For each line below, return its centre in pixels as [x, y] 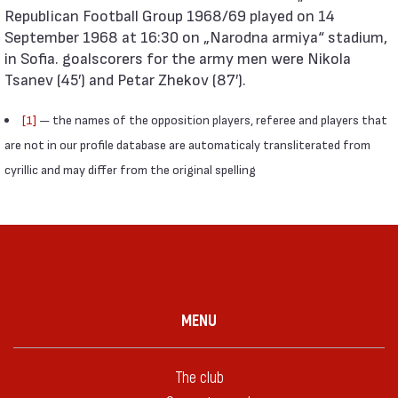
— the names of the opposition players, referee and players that [212, 119]
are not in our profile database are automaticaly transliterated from [187, 144]
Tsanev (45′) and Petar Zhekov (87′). [125, 79]
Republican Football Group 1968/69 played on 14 [170, 15]
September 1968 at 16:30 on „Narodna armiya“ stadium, [196, 36]
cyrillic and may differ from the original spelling [130, 169]
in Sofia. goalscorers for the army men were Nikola [178, 57]
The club [199, 378]
